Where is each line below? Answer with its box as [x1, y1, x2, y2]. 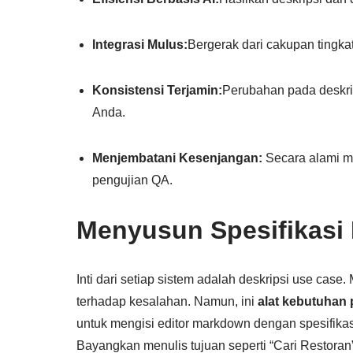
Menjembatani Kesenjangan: [92, 151, 262, 165]
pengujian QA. [92, 173, 173, 188]
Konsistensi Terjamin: [92, 84, 222, 98]
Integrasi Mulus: [92, 38, 188, 52]
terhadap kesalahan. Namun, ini [76, 295, 258, 309]
